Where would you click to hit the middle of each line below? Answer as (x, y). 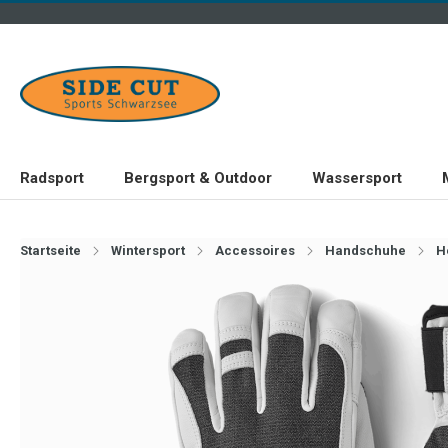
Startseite (50, 250)
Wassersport (357, 178)
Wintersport (148, 250)
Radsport (52, 178)
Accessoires (255, 250)
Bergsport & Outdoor (198, 178)
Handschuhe (365, 250)
